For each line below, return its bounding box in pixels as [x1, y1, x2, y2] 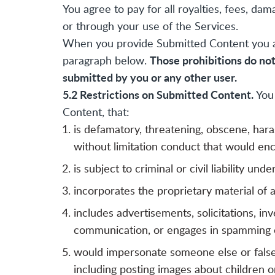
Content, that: [63, 104, 130, 120]
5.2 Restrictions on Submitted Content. [63, 87, 254, 103]
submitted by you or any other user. [63, 69, 237, 85]
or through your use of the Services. [63, 18, 238, 34]
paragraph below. [63, 53, 150, 68]
